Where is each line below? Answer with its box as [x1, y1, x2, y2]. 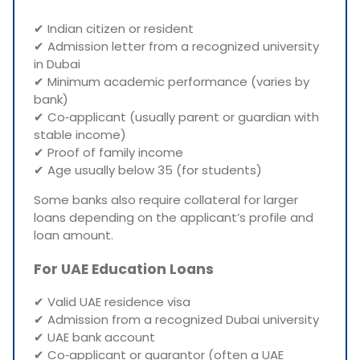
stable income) [34, 125, 126, 143]
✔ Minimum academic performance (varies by [34, 72, 309, 90]
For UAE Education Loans [34, 259, 214, 279]
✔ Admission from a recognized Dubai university [34, 311, 319, 329]
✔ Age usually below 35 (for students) [34, 161, 262, 178]
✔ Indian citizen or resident [34, 19, 194, 37]
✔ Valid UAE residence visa [34, 293, 190, 311]
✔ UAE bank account [34, 329, 155, 346]
